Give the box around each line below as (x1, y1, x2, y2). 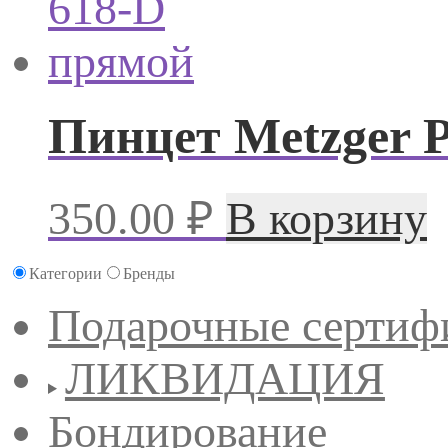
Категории (29, 264, 102, 282)
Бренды (123, 264, 175, 282)
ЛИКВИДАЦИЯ (64, 352, 385, 404)
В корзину (226, 192, 427, 244)
